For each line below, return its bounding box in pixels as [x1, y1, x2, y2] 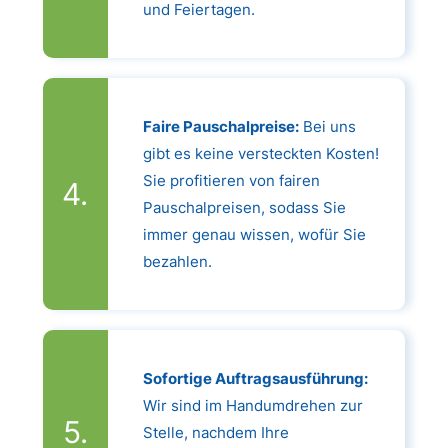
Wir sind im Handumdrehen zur [142, 395, 363, 415]
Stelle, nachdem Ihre [142, 422, 289, 442]
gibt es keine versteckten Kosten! [142, 143, 379, 163]
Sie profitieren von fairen [142, 170, 320, 190]
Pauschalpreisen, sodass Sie [142, 197, 346, 217]
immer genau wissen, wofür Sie [142, 224, 366, 244]
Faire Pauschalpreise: [142, 116, 299, 136]
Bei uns [298, 116, 356, 136]
